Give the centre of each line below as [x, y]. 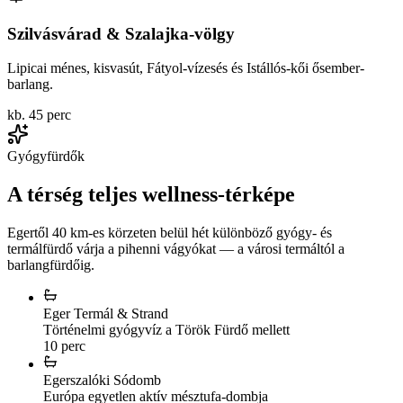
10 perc [64, 346]
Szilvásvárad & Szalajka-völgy [121, 33]
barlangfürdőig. [51, 265]
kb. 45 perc [39, 115]
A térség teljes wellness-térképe [151, 195]
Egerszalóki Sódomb [102, 381]
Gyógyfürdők [46, 157]
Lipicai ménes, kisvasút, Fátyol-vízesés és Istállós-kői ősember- [186, 68]
